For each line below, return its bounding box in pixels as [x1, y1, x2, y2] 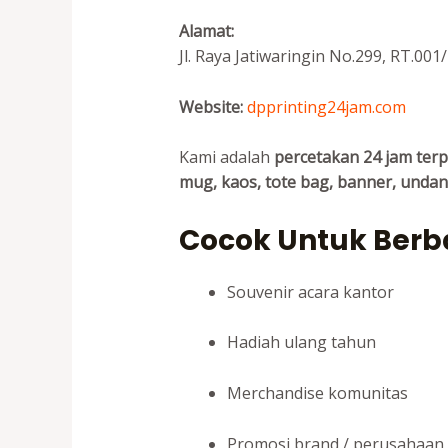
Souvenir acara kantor [226, 280, 394, 303]
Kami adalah [178, 146, 274, 169]
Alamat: [178, 19, 234, 42]
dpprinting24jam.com [246, 95, 406, 118]
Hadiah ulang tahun [226, 331, 376, 354]
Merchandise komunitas [226, 381, 408, 404]
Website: [178, 95, 243, 118]
